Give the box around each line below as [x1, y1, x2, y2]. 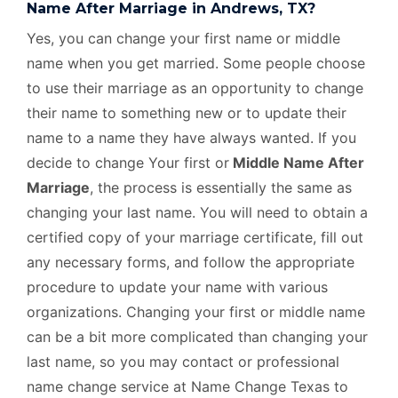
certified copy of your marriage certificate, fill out [27, 228, 363, 247]
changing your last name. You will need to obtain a [27, 203, 368, 222]
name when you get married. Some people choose [27, 54, 365, 73]
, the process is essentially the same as [90, 179, 352, 197]
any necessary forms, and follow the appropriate [27, 253, 354, 272]
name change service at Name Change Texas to [27, 378, 348, 396]
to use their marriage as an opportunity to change [27, 79, 363, 98]
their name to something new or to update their [27, 104, 346, 123]
